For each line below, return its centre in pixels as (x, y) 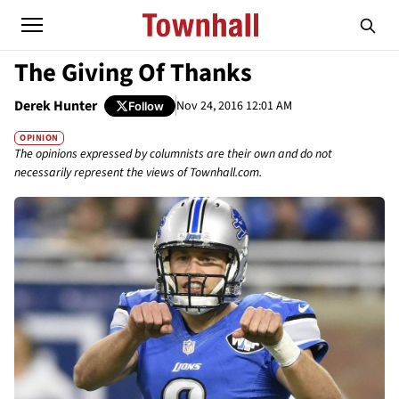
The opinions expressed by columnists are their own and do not (173, 155)
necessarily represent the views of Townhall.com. (138, 173)
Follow (146, 106)
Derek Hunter (56, 106)
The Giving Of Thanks (133, 73)
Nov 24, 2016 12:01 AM (234, 106)
